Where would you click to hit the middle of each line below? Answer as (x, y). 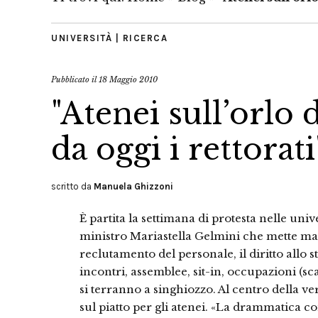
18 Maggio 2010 (128, 79)
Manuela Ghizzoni (133, 186)
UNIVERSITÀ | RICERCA (109, 38)
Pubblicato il (75, 79)
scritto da (72, 186)
